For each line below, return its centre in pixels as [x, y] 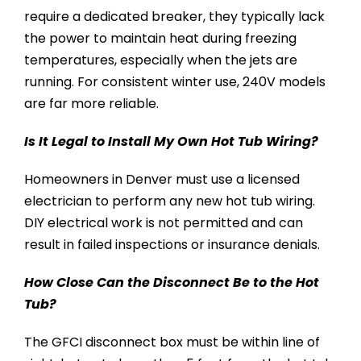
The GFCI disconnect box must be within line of [172, 342]
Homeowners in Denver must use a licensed [162, 180]
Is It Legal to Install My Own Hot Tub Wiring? [171, 142]
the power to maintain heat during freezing [160, 39]
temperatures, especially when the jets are [160, 60]
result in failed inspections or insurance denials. [172, 245]
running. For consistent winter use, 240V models [174, 82]
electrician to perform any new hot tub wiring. [169, 201]
